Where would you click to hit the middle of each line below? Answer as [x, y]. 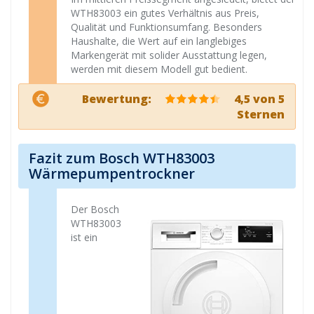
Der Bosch [95, 209]
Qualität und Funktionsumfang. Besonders [166, 27]
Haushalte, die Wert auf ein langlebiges [159, 41]
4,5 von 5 [258, 99]
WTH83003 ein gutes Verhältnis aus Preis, [165, 13]
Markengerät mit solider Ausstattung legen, [169, 55]
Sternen [261, 114]
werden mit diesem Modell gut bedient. [159, 69]
